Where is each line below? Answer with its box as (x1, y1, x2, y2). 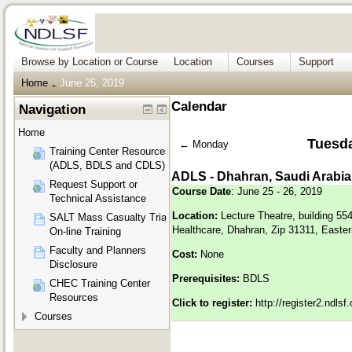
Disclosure (49, 258, 97, 271)
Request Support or (49, 178, 137, 191)
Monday (192, 138, 229, 151)
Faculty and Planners (49, 244, 146, 257)
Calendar (171, 99, 227, 114)
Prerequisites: (172, 273, 243, 285)
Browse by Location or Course (21, 56, 158, 68)
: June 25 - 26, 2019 (231, 185, 322, 198)
